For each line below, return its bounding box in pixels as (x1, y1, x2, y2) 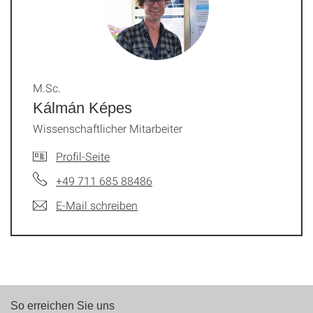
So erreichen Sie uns (10, 300, 115, 312)
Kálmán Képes (33, 99, 132, 117)
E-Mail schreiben (56, 198, 138, 212)
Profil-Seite (56, 149, 110, 163)
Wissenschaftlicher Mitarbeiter (33, 121, 182, 136)
